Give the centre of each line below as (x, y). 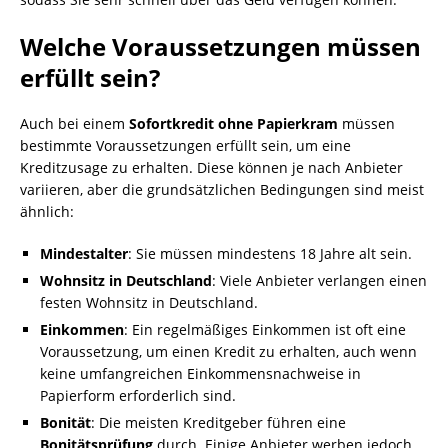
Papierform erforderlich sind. (138, 395)
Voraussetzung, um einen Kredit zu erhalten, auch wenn (228, 351)
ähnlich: (47, 211)
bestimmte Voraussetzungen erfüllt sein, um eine (185, 145)
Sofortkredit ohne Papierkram (233, 123)
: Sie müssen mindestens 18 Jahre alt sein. (270, 253)
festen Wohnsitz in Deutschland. (149, 302)
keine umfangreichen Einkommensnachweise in (200, 373)
